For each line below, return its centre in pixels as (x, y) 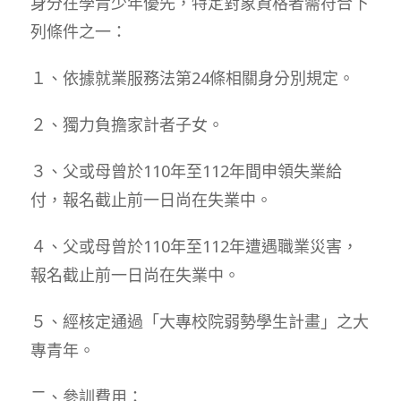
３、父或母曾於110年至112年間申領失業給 (186, 171)
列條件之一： (78, 31)
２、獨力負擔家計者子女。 (127, 124)
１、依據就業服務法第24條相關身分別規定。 (192, 77)
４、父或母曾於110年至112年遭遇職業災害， (194, 246)
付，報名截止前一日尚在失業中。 (151, 199)
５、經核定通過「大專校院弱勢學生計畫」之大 (199, 321)
